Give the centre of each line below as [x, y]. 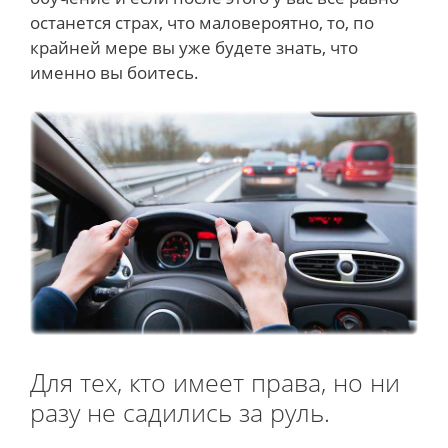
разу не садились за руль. [180, 411]
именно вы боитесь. [114, 73]
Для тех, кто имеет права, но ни [215, 381]
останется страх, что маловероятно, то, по [202, 23]
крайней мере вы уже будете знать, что [194, 48]
